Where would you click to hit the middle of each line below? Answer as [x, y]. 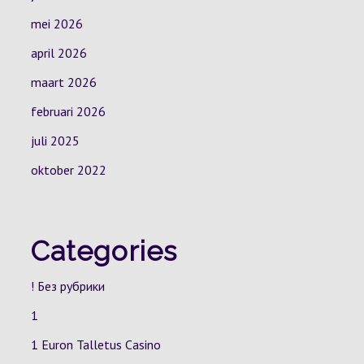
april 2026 [58, 53]
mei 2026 [56, 24]
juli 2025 [55, 141]
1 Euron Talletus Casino [95, 344]
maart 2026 [63, 82]
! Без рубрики [67, 286]
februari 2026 [68, 111]
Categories [104, 251]
